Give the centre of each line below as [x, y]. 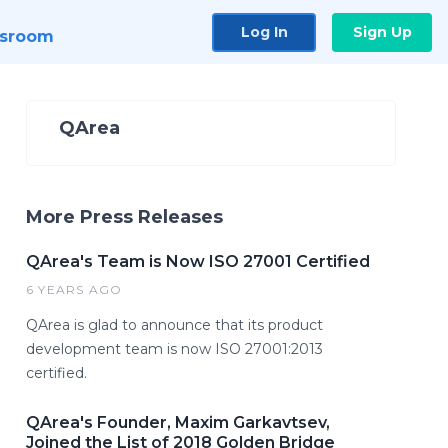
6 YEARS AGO [74, 289]
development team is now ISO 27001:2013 [174, 349]
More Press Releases [124, 217]
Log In [264, 31]
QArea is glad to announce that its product [174, 325]
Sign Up [382, 31]
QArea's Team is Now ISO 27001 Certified [198, 261]
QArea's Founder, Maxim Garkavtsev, [178, 422]
